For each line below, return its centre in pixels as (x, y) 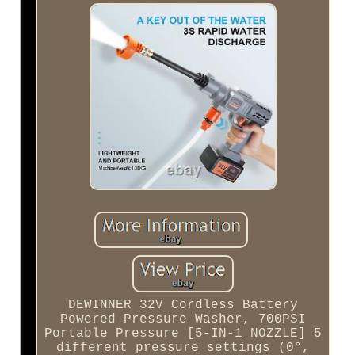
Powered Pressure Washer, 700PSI (183, 320)
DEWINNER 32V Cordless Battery (183, 305)
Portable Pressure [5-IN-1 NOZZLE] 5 (183, 334)
